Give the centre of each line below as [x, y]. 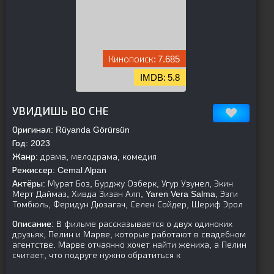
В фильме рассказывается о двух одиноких [143, 224]
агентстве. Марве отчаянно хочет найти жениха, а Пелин [129, 245]
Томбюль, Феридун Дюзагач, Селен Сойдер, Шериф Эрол [128, 204]
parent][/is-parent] [111, 97]
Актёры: [29, 183]
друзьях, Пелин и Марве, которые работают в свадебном [129, 234]
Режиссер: [34, 170]
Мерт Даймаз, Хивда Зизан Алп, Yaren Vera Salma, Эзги [125, 194]
